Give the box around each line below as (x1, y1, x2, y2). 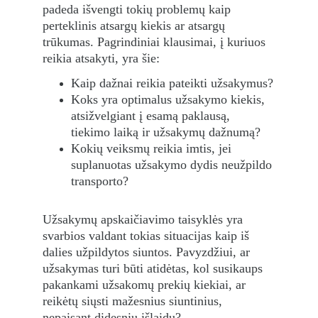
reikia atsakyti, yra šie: (43, 51, 160, 65)
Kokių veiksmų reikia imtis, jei (71, 141, 235, 155)
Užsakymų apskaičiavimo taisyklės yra (43, 212, 246, 226)
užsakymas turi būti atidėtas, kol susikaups (43, 261, 266, 275)
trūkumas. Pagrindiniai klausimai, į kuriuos (43, 35, 269, 49)
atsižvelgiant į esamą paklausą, (71, 109, 234, 123)
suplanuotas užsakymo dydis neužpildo (71, 158, 275, 172)
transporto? (71, 174, 128, 188)
